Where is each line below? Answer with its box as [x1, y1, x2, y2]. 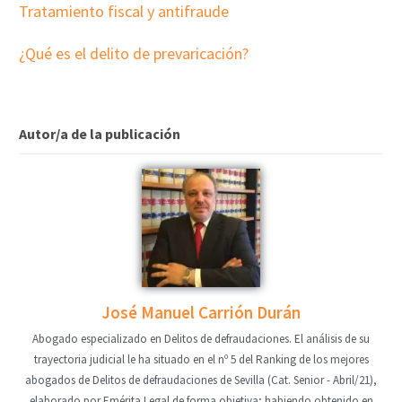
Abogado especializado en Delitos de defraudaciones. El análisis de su [32, 331, 370, 347]
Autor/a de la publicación [19, 125, 181, 144]
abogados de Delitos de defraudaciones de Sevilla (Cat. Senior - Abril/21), [25, 372, 377, 389]
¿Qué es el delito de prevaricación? [19, 42, 249, 64]
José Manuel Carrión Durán [101, 301, 301, 324]
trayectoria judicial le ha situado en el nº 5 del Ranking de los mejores [33, 352, 369, 368]
